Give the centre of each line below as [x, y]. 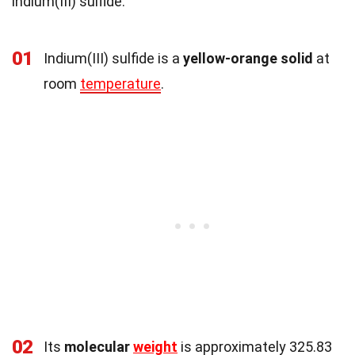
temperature [120, 83]
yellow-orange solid [248, 58]
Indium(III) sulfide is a [113, 58]
